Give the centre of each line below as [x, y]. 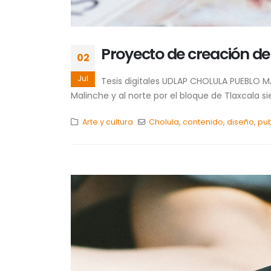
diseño [241, 122]
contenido [203, 122]
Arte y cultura [107, 122]
